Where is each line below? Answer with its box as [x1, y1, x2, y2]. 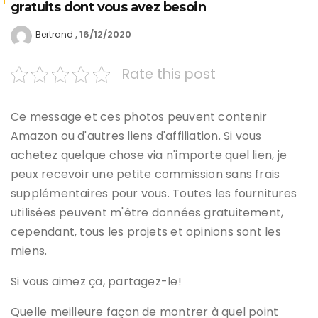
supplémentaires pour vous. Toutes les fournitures [11, 185, 297, 202]
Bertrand [35, 28, 73, 41]
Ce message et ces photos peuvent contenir [11, 109, 268, 126]
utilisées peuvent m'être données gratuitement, [11, 204, 284, 221]
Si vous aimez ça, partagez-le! [11, 273, 182, 290]
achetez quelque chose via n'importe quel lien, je [11, 147, 287, 164]
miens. [11, 243, 48, 260]
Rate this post [122, 65, 216, 84]
